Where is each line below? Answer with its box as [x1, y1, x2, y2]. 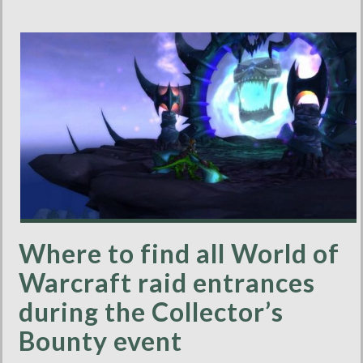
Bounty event [19, 324, 182, 357]
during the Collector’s [19, 295, 284, 327]
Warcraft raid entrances [19, 266, 315, 298]
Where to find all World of [19, 237, 340, 269]
